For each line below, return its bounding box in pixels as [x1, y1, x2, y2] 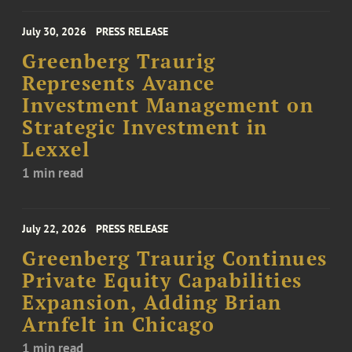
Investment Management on [22, 93, 314, 118]
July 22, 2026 [22, 222, 87, 236]
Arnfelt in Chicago [22, 312, 215, 337]
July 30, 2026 [22, 24, 87, 38]
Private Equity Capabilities [22, 268, 302, 293]
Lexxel [22, 137, 90, 162]
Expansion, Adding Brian [22, 290, 282, 315]
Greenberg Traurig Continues [22, 246, 328, 271]
